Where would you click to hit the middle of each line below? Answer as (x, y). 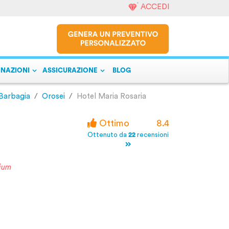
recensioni (152, 135)
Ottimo (113, 123)
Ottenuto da (108, 135)
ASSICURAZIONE (70, 71)
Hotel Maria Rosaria (111, 96)
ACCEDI (155, 7)
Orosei (53, 96)
